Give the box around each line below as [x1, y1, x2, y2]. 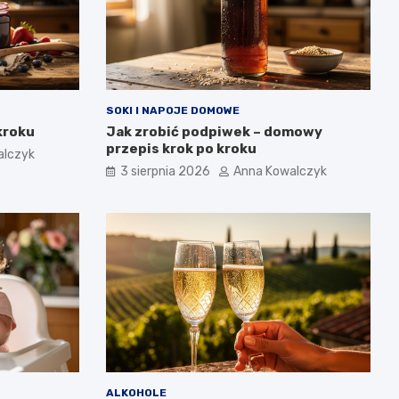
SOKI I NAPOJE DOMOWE [105, 104, 240, 118]
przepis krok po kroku [105, 141, 256, 158]
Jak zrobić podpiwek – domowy [105, 124, 322, 141]
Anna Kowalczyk [232, 164, 327, 180]
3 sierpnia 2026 [119, 164, 210, 180]
